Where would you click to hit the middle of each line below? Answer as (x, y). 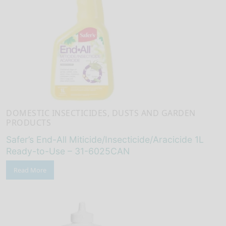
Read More (30, 170)
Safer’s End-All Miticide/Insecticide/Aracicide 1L (105, 139)
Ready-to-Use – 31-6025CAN (68, 151)
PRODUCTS (29, 123)
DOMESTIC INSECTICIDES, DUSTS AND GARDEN (101, 113)
